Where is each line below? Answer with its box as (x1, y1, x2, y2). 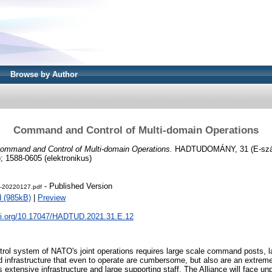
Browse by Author (10, 70, 78, 79)
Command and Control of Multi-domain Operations (13, 124, 259, 136)
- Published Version (42, 182, 112, 191)
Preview (38, 193, 66, 203)
